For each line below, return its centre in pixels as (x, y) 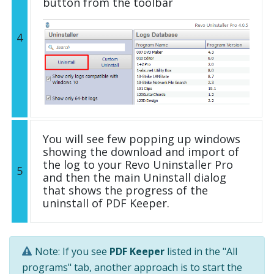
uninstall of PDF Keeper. (106, 203)
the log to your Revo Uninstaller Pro (138, 165)
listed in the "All (201, 252)
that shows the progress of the (125, 191)
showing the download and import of (141, 152)
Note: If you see (72, 252)
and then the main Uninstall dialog (135, 178)
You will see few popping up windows (142, 139)
